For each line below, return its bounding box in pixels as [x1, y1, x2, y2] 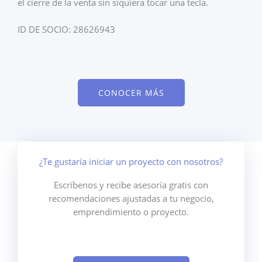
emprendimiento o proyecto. [73, 206, 189, 218]
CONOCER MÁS [98, 87, 164, 99]
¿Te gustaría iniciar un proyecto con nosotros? [39, 156, 223, 168]
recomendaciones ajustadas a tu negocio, [48, 192, 214, 205]
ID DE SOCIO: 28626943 [18, 23, 115, 35]
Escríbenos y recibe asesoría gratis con [54, 179, 208, 191]
